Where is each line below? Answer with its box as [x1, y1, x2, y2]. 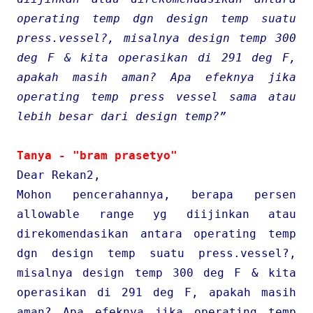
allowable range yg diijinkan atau [17, 208, 296, 221]
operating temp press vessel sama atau [17, 90, 296, 103]
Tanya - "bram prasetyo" [17, 149, 177, 162]
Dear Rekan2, [17, 168, 101, 182]
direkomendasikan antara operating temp [17, 227, 296, 240]
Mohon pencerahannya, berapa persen [17, 188, 296, 201]
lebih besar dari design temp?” [17, 110, 226, 123]
